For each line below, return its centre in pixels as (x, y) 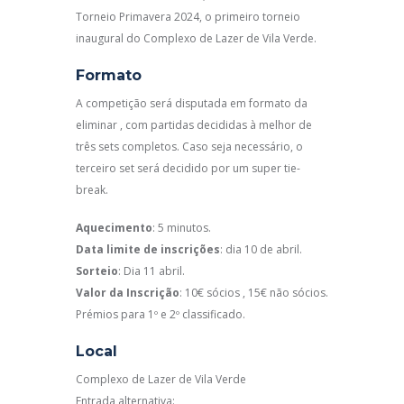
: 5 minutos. (182, 227)
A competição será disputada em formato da (192, 103)
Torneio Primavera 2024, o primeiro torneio (188, 17)
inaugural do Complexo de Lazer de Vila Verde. (196, 39)
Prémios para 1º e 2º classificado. (161, 314)
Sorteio (97, 271)
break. (92, 189)
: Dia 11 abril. (151, 271)
